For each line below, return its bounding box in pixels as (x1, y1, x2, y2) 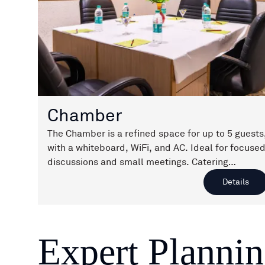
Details (222, 176, 250, 187)
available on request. (47, 170, 140, 182)
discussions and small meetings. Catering (47, 156, 228, 168)
